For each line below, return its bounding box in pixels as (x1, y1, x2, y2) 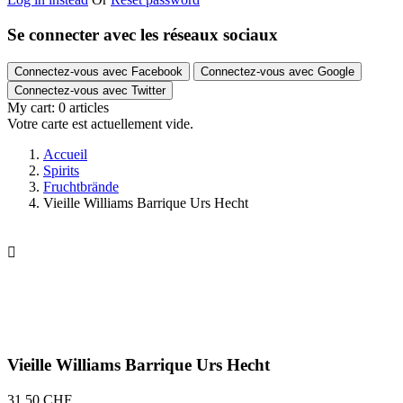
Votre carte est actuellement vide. (7, 115, 193, 131)
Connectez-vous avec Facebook (14, 64, 183, 78)
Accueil (43, 146, 87, 162)
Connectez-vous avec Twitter (14, 83, 166, 97)
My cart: (7, 99, 55, 115)
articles (69, 99, 109, 115)
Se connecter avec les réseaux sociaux (7, 25, 278, 45)
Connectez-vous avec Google (201, 64, 354, 78)
